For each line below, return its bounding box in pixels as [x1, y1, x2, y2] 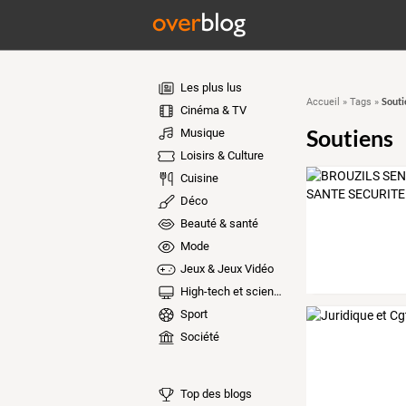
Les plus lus [177, 81, 242, 94]
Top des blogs [177, 386, 252, 401]
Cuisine [177, 171, 218, 185]
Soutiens [305, 124, 393, 151]
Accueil [305, 96, 340, 108]
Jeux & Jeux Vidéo [177, 262, 274, 275]
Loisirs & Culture [177, 149, 264, 162]
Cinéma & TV [177, 103, 246, 117]
